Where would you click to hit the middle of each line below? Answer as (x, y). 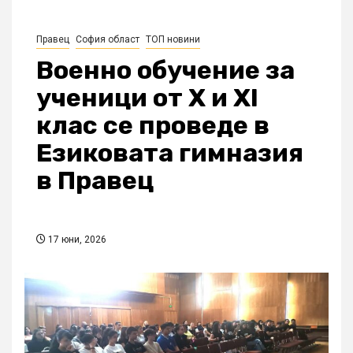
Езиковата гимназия (170, 153)
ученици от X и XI (147, 98)
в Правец (95, 181)
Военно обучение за (165, 71)
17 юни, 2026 (76, 240)
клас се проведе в (153, 126)
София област (108, 40)
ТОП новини (173, 40)
